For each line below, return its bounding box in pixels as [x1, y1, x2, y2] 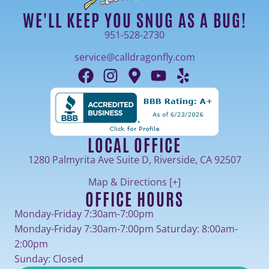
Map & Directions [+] [88, 175, 181, 189]
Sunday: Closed [14, 252, 83, 265]
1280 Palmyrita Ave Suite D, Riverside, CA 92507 [28, 153, 241, 166]
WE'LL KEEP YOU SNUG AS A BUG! [22, 8, 247, 30]
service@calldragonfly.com [74, 50, 195, 64]
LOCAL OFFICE [88, 133, 181, 155]
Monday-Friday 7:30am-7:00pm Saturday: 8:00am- [14, 222, 238, 235]
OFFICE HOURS [85, 187, 184, 209]
